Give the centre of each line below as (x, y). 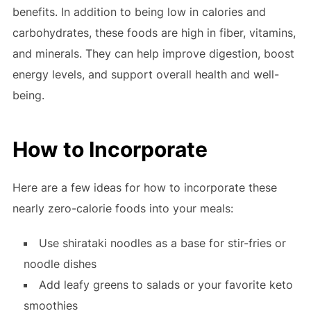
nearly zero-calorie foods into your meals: (123, 209)
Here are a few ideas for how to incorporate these (144, 188)
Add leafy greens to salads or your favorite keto (166, 285)
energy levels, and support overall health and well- (145, 75)
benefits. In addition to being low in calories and (139, 12)
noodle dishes (60, 264)
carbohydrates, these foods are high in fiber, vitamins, (154, 33)
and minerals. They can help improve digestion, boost (153, 54)
